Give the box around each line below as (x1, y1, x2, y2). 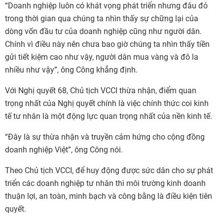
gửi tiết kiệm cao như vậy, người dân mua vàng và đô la (5, 52, 198, 62)
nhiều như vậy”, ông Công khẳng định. (5, 65, 138, 74)
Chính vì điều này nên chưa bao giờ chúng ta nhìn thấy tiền (5, 39, 210, 49)
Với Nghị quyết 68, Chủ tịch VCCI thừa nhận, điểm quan (5, 86, 196, 95)
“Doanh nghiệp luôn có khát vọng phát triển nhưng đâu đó (5, 1, 208, 10)
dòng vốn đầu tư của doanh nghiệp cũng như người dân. (5, 27, 202, 36)
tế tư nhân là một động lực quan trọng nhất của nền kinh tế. (5, 111, 212, 121)
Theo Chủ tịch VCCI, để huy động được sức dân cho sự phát (5, 166, 213, 175)
